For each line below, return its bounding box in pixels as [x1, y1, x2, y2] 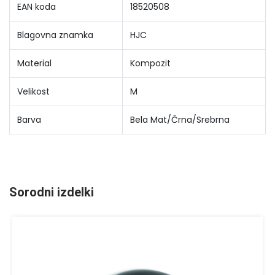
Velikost [17, 85, 50, 98]
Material [17, 57, 52, 69]
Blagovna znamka [17, 29, 93, 41]
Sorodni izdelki [9, 185, 94, 199]
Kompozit [130, 57, 171, 69]
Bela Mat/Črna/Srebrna [130, 114, 230, 126]
